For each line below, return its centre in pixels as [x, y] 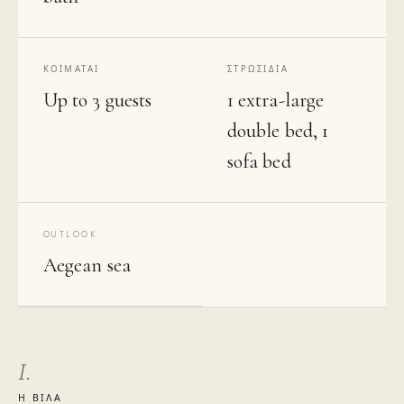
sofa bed [259, 162]
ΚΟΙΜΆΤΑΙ [72, 70]
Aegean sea [87, 266]
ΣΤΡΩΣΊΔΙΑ [258, 70]
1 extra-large [276, 101]
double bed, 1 [278, 131]
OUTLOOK [70, 235]
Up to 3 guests [98, 101]
